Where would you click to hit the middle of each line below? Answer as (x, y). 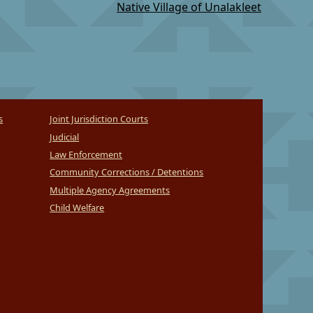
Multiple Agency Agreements (110, 190)
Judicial (65, 137)
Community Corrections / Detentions (127, 172)
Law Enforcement (86, 155)
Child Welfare (77, 208)
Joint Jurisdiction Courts (99, 119)
